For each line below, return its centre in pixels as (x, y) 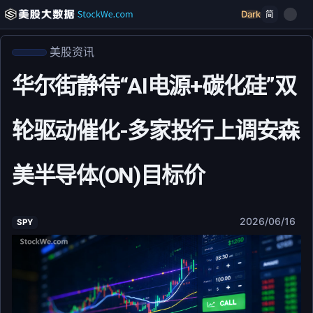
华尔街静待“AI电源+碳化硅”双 (154, 86)
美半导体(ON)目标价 (108, 175)
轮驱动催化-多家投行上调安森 (156, 131)
